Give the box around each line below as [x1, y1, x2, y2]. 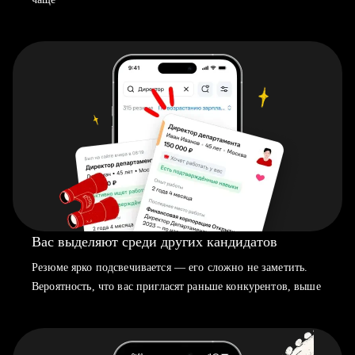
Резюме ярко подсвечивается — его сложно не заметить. [32, 261, 308, 273]
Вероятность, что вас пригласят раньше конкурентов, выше [32, 281, 321, 292]
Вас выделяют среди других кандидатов [32, 234, 277, 250]
